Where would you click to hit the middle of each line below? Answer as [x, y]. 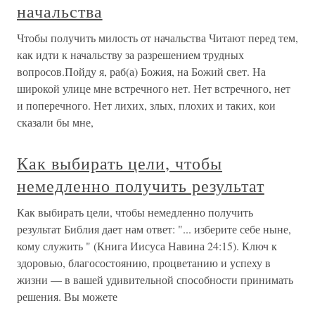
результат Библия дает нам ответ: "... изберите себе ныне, [154, 229]
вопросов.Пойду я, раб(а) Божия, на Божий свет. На [141, 72]
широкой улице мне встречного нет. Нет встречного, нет [154, 89]
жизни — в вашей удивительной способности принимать [155, 280]
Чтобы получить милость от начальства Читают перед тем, [157, 38]
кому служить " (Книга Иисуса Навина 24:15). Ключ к [147, 246]
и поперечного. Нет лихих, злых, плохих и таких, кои [146, 105]
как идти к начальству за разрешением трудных [130, 55]
